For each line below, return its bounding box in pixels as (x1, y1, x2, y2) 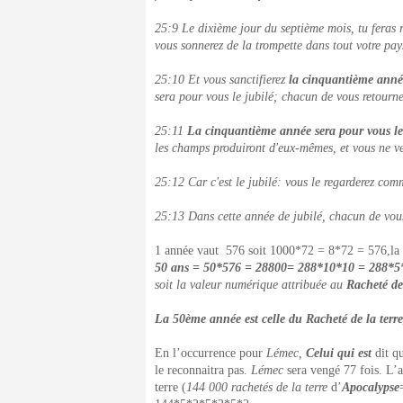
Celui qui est (306, 346, 375, 360)
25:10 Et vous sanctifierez (155, 73, 289, 86)
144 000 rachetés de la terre (186, 381, 327, 394)
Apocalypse (342, 381, 399, 394)
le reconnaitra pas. (155, 363, 251, 377)
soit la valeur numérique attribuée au (155, 278, 346, 291)
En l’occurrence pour (155, 346, 266, 360)
